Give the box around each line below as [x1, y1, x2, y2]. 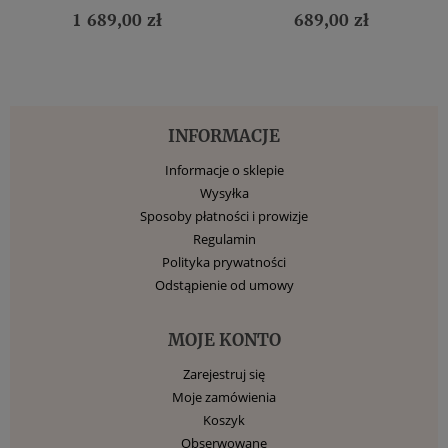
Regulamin [192, 229, 256, 248]
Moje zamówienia [172, 387, 276, 406]
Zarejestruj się [183, 364, 265, 383]
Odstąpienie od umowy [154, 275, 294, 294]
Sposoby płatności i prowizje [140, 206, 308, 225]
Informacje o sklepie [164, 160, 284, 179]
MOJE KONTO [167, 328, 281, 351]
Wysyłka [199, 183, 249, 202]
